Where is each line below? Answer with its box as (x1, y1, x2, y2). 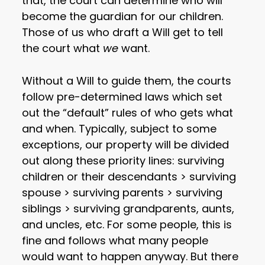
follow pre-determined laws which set (22, 89, 223, 105)
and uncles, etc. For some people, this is (22, 217, 232, 232)
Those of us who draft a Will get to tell (22, 25, 224, 40)
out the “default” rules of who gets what (22, 105, 234, 121)
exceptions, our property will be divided (22, 137, 230, 153)
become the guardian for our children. (22, 9, 224, 24)
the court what (22, 41, 104, 56)
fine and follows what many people (22, 233, 209, 248)
